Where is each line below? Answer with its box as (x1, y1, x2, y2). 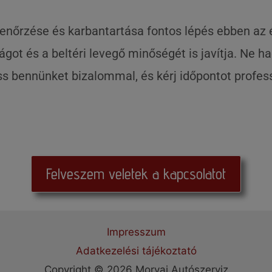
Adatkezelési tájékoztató (75, 245, 197, 257)
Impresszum (106, 226, 166, 238)
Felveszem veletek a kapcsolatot (46, 165, 226, 183)
